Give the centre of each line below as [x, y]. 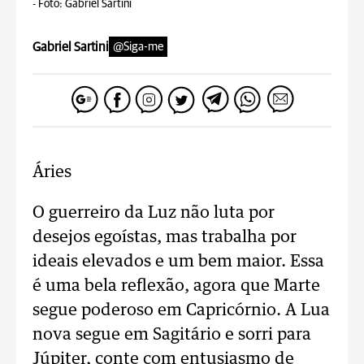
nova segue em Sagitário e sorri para [172, 335]
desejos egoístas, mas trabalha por [165, 237]
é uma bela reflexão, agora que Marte [176, 286]
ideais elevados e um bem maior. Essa [178, 262]
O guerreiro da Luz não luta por [154, 213]
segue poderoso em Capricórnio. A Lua [181, 310]
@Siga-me [138, 47]
